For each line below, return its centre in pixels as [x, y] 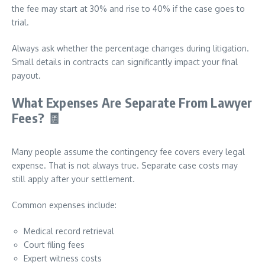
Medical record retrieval [69, 231]
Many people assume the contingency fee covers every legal [128, 152]
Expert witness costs [63, 258]
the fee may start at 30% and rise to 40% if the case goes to [128, 9]
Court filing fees [54, 245]
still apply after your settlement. [73, 179]
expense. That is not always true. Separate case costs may [125, 165]
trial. [20, 22]
